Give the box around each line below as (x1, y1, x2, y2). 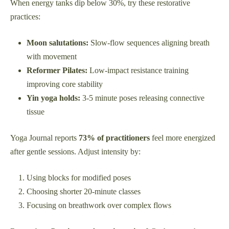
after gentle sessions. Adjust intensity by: (10, 147, 141, 156)
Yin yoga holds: (27, 94, 80, 103)
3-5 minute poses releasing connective (80, 94, 204, 103)
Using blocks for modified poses (27, 173, 131, 182)
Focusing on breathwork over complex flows (27, 201, 171, 210)
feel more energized (150, 133, 215, 143)
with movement (27, 52, 77, 61)
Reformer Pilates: (27, 66, 87, 75)
